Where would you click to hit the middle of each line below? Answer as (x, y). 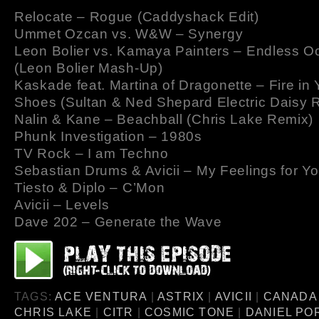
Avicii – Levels (62, 205)
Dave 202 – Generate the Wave (118, 222)
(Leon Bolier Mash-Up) (89, 68)
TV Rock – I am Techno (91, 154)
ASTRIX (181, 297)
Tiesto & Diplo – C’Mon (90, 188)
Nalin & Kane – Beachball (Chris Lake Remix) (164, 120)
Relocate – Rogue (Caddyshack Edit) (137, 17)
